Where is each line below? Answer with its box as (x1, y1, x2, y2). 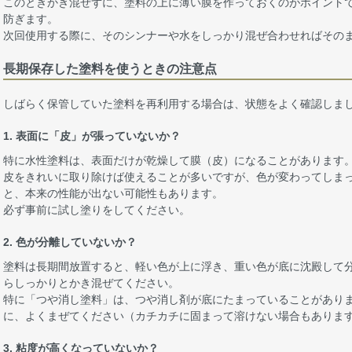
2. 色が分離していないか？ (3, 235, 137, 248)
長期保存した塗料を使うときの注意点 (3, 61, 217, 75)
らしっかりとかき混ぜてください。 (3, 276, 179, 289)
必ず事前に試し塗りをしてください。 (3, 203, 190, 216)
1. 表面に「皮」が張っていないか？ (3, 129, 181, 142)
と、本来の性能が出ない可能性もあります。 (3, 186, 223, 200)
